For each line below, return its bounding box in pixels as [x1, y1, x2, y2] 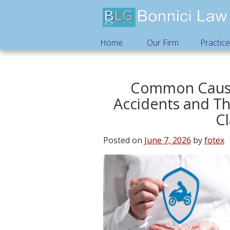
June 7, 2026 [144, 135, 191, 146]
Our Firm [147, 37, 179, 49]
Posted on [103, 135, 142, 146]
